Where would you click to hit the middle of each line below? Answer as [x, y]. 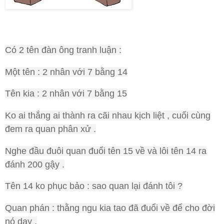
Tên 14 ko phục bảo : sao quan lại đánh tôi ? [94, 186]
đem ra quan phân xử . [50, 129]
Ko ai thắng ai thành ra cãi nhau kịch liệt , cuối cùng [108, 116]
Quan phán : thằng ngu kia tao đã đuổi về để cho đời [110, 208]
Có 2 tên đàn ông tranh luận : [63, 50]
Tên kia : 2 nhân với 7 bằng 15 [66, 94]
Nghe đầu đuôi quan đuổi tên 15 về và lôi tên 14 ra [106, 151]
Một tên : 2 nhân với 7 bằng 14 [66, 72]
